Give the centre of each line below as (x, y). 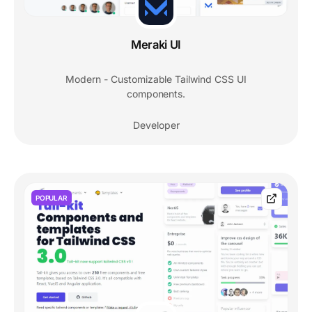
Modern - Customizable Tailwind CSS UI (156, 79)
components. (156, 93)
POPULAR (52, 197)
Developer (156, 125)
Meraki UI (156, 44)
